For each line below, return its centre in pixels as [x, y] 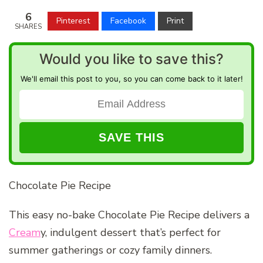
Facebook [128, 21]
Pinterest [73, 21]
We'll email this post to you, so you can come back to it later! [131, 78]
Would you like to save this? [131, 59]
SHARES [28, 27]
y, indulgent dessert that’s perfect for [131, 232]
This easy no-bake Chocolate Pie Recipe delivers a [129, 215]
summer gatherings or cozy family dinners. [110, 250]
